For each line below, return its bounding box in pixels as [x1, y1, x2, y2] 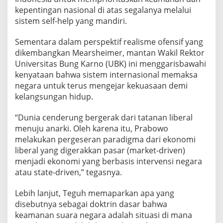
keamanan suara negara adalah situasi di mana [15, 209, 192, 221]
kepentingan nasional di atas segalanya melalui [15, 4, 191, 15]
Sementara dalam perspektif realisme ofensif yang [15, 36, 203, 47]
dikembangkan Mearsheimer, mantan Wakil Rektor [15, 47, 205, 58]
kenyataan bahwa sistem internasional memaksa [15, 69, 198, 80]
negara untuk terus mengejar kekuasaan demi [15, 80, 188, 91]
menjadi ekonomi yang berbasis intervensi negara [15, 155, 202, 167]
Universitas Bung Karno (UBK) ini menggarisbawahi [15, 58, 206, 69]
